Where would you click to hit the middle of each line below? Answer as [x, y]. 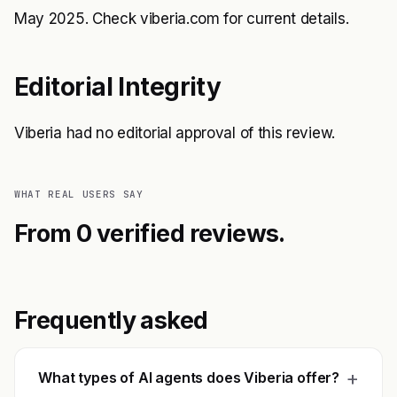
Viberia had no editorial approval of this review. [175, 133]
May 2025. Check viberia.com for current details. [182, 19]
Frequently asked [111, 320]
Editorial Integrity [118, 87]
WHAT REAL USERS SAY [79, 194]
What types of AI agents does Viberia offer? [189, 378]
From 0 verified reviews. [150, 234]
